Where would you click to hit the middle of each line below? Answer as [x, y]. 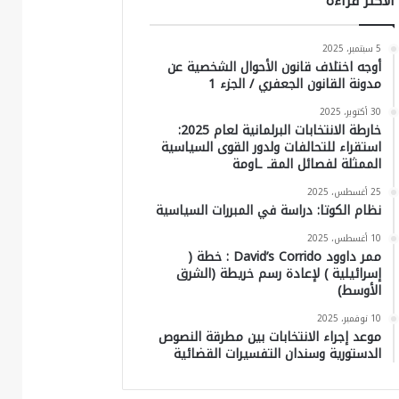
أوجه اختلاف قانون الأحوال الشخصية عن [274, 67]
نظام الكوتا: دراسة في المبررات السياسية [268, 210]
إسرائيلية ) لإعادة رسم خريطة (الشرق [278, 273]
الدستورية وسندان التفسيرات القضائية [277, 354]
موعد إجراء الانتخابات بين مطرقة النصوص [269, 337]
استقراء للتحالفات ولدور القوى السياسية [271, 147]
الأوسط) [359, 290]
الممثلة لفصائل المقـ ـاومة [306, 164]
